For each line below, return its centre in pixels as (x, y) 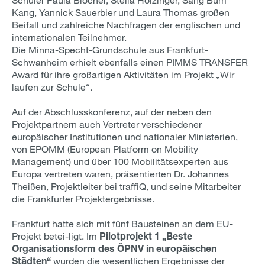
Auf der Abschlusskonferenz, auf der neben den (112, 112)
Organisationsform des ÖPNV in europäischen (114, 248)
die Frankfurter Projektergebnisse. (83, 198)
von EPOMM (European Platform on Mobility (105, 149)
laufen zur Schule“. (52, 87)
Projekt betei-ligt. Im (56, 236)
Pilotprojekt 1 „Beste (146, 236)
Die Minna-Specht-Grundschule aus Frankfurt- (110, 49)
